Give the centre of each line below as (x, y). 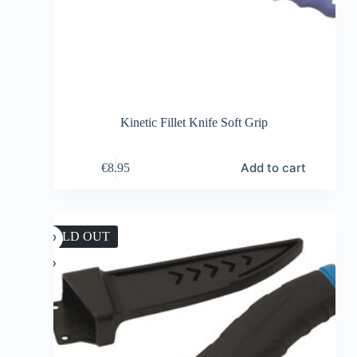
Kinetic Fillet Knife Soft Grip (194, 123)
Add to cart (273, 168)
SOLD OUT (77, 237)
